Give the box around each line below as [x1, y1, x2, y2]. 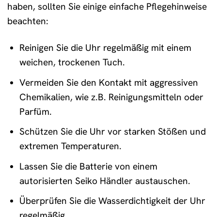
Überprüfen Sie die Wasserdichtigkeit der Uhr [19, 195, 205, 207]
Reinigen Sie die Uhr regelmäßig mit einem [19, 42, 191, 54]
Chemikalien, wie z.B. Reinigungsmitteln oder [19, 91, 203, 103]
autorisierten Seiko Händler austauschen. [19, 174, 190, 187]
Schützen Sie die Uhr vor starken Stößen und [19, 125, 206, 138]
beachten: [7, 15, 48, 28]
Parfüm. [19, 105, 52, 118]
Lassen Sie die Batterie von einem [19, 160, 157, 172]
